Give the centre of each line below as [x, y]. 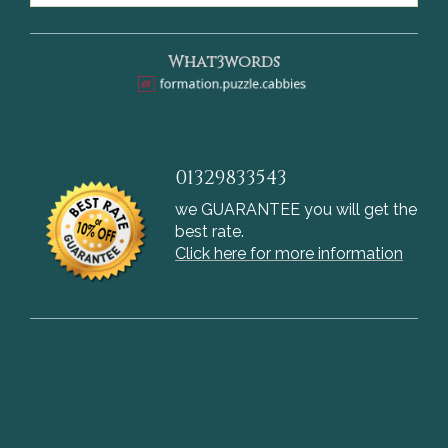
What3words [224, 61]
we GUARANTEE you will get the [296, 210]
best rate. [209, 232]
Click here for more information [289, 254]
